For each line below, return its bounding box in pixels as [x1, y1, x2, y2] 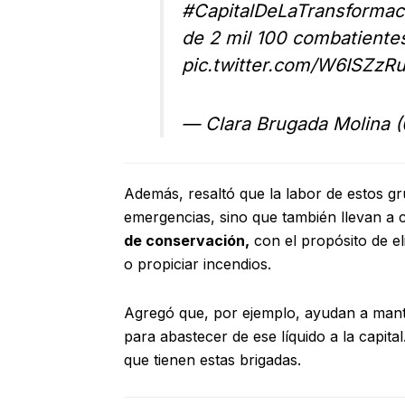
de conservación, [124, 231, 250, 250]
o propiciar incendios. [124, 255, 271, 274]
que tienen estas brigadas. [124, 351, 301, 370]
